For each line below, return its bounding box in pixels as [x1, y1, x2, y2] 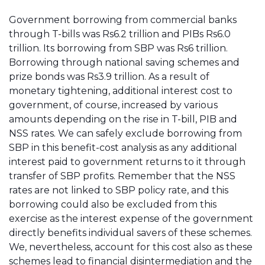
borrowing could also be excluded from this [9, 199, 216, 210]
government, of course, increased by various [9, 99, 218, 111]
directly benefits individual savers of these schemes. [9, 227, 252, 238]
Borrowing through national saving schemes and [9, 57, 240, 68]
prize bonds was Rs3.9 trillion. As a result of [9, 71, 209, 82]
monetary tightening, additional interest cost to [9, 85, 232, 96]
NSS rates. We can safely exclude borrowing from [9, 128, 242, 139]
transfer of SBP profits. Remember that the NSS [9, 170, 235, 182]
